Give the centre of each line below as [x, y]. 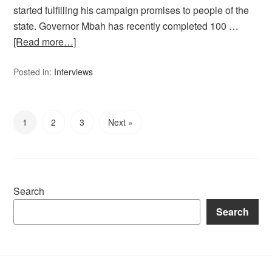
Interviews [74, 71]
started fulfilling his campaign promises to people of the [131, 10]
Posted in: [34, 71]
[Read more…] [45, 41]
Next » [121, 122]
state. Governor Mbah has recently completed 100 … [126, 25]
